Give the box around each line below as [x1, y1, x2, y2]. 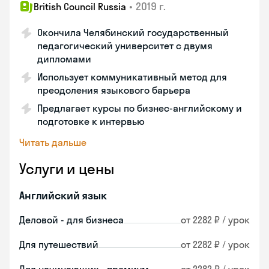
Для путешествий [19, 238, 98, 250]
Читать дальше [19, 136, 86, 148]
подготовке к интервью [37, 115, 145, 127]
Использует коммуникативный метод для [37, 71, 227, 83]
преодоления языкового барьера [37, 84, 190, 96]
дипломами [37, 53, 91, 65]
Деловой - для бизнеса [19, 214, 124, 226]
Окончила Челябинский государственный [37, 26, 229, 38]
